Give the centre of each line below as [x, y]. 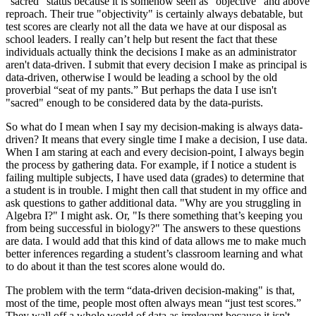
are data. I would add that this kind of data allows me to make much [156, 241]
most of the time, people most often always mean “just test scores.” [153, 303]
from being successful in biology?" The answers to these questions [153, 228]
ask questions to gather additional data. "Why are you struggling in [153, 202]
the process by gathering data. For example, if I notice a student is [151, 164]
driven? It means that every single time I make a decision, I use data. [157, 139]
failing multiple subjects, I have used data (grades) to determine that [155, 177]
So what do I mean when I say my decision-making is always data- [154, 126]
